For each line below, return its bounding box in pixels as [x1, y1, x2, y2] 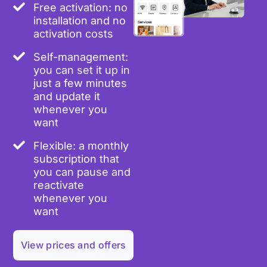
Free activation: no [33, 1, 128, 14]
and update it [33, 90, 101, 103]
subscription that [33, 153, 120, 166]
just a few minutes [33, 77, 128, 90]
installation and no [33, 14, 126, 27]
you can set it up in [33, 64, 131, 77]
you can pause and [33, 166, 131, 179]
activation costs [33, 27, 114, 41]
